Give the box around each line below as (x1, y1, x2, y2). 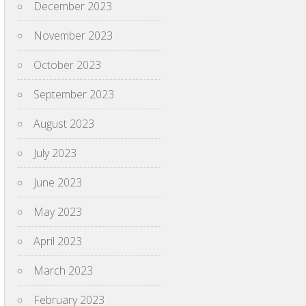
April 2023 (33, 234, 82, 249)
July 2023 (33, 145, 76, 161)
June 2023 (33, 175, 82, 190)
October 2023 (33, 57, 101, 72)
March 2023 (33, 263, 93, 278)
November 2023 (33, 28, 113, 43)
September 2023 (33, 87, 114, 102)
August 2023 (33, 116, 94, 131)
